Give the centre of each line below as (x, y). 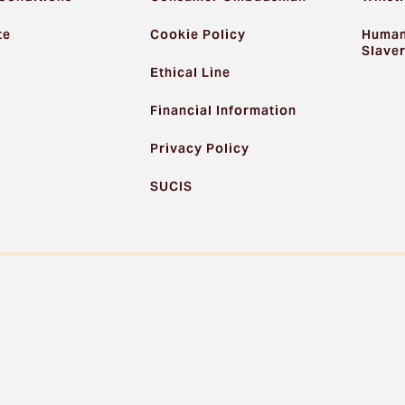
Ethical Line (191, 73)
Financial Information (224, 111)
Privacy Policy (200, 149)
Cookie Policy (198, 35)
